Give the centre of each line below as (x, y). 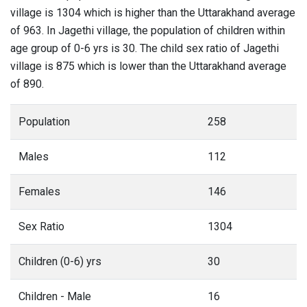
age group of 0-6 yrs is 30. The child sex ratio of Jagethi (145, 48)
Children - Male (55, 296)
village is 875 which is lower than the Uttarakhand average (148, 66)
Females (39, 192)
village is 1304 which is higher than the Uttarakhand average (153, 13)
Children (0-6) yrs (60, 261)
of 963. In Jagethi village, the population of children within (148, 30)
